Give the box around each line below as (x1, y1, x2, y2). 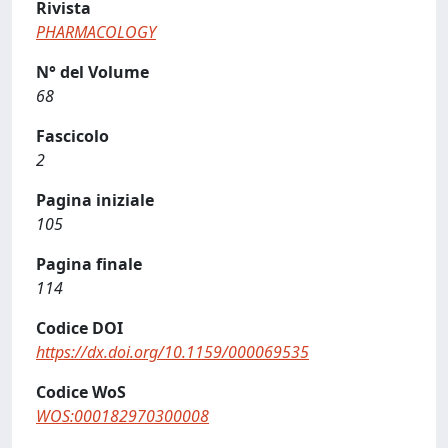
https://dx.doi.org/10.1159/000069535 (36, 341, 309, 363)
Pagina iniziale (36, 189, 154, 211)
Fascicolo (36, 125, 109, 147)
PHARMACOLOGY (36, 21, 156, 43)
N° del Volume (36, 61, 149, 83)
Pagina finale (36, 253, 142, 275)
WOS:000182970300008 (36, 405, 209, 427)
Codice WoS (36, 381, 126, 403)
